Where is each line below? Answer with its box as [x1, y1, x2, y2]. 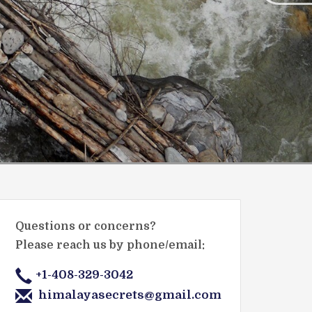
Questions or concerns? [15, 220, 156, 233]
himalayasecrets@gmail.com [38, 288, 221, 302]
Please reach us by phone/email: [15, 239, 205, 251]
